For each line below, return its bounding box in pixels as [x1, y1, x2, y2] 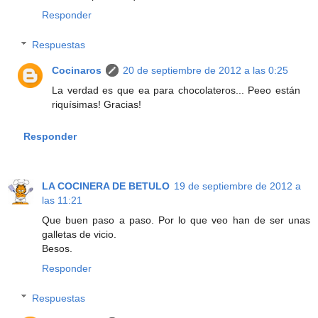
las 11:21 [42, 194, 82, 207]
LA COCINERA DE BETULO [42, 180, 170, 192]
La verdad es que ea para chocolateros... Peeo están [52, 84, 300, 97]
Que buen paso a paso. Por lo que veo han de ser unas [42, 214, 310, 226]
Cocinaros [52, 65, 102, 77]
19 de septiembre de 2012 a [174, 180, 301, 192]
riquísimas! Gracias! [52, 99, 142, 111]
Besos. [42, 243, 72, 255]
